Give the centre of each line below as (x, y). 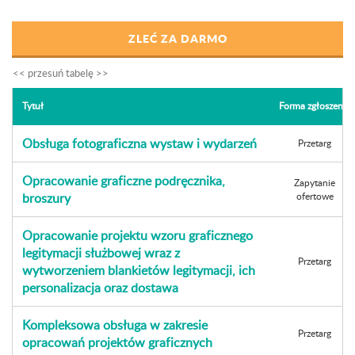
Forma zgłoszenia (315, 106)
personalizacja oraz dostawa (100, 288)
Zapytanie (315, 183)
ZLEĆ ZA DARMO (177, 38)
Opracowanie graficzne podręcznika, (124, 181)
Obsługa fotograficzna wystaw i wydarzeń (139, 143)
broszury (46, 198)
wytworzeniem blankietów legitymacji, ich (139, 270)
